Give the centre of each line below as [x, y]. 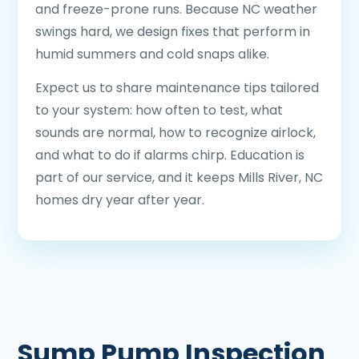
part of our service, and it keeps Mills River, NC [179, 177]
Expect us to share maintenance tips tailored [177, 88]
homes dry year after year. [120, 200]
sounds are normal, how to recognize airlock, [175, 133]
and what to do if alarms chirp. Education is [170, 155]
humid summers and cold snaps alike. [152, 54]
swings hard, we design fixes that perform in [173, 32]
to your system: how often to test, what [159, 110]
